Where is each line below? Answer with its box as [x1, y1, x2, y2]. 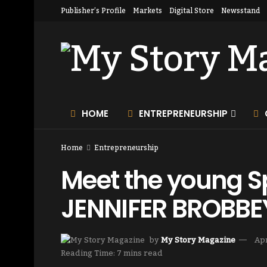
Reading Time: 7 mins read [61, 246, 163, 262]
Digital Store [169, 4, 214, 18]
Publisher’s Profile [61, 4, 126, 18]
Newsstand [221, 4, 260, 18]
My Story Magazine [161, 232, 235, 248]
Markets [133, 4, 162, 18]
